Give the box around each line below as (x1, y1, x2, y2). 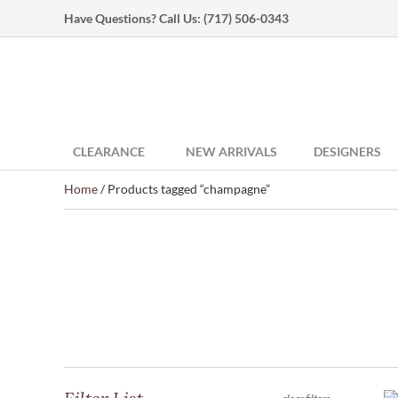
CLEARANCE (73, 144, 145, 159)
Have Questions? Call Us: (64, 11, 203, 26)
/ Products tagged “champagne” (98, 181, 270, 196)
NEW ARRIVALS (186, 144, 277, 159)
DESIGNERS (314, 144, 381, 159)
